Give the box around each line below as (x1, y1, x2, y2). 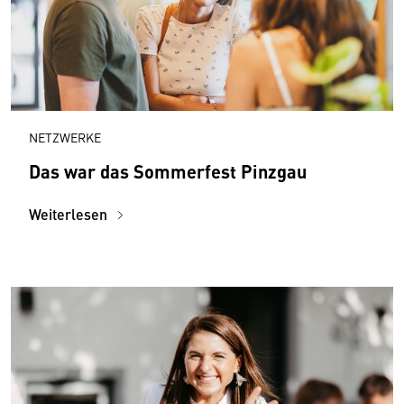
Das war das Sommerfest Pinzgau (29, 157, 307, 184)
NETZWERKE (29, 127, 101, 146)
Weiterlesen (29, 203, 111, 225)
